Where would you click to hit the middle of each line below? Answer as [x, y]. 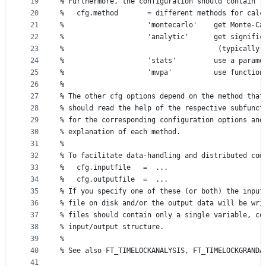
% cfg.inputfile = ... [114, 168]
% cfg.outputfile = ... [114, 180]
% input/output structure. [112, 227]
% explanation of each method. [120, 132]
